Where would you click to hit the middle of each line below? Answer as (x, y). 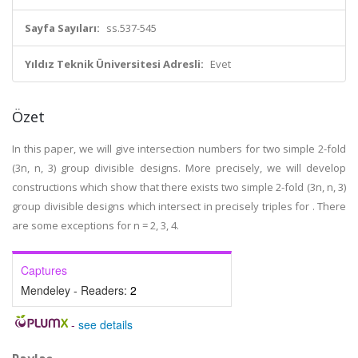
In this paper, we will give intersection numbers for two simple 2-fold (179, 149)
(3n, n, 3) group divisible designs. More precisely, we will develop (179, 168)
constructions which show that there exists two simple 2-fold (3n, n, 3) (179, 187)
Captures (44, 270)
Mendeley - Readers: (76, 290)
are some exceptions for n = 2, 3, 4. (95, 225)
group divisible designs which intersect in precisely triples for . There (179, 206)
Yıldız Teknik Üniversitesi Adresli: (114, 64)
